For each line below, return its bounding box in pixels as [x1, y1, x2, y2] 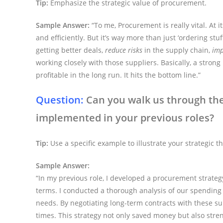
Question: [36, 93, 84, 107]
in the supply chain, [142, 45, 212, 55]
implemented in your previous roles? [36, 111, 214, 124]
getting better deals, [36, 45, 105, 55]
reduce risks [105, 45, 142, 55]
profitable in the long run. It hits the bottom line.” [36, 70, 201, 80]
